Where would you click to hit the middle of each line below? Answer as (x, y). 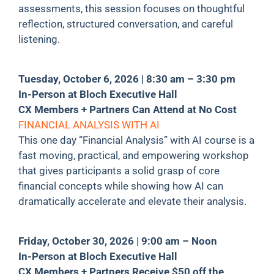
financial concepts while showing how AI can (120, 186)
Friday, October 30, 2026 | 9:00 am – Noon (117, 241)
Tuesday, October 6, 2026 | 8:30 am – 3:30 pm (127, 79)
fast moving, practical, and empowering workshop (133, 155)
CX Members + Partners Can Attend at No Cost (127, 109)
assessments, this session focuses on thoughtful (131, 8)
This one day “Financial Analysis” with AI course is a (136, 140)
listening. (39, 39)
